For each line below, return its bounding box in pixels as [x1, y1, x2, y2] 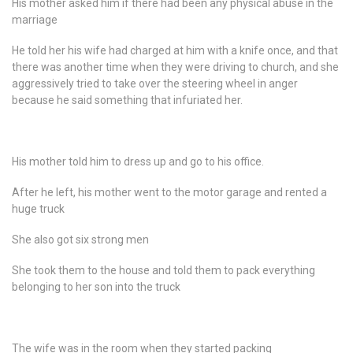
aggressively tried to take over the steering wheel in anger [12, 77, 298, 90]
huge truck [12, 203, 65, 215]
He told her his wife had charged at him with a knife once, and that [12, 44, 338, 57]
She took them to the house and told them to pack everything [12, 264, 315, 277]
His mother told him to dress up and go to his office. [12, 155, 264, 168]
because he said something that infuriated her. [12, 94, 243, 106]
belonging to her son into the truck [12, 281, 180, 293]
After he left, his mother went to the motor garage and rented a [12, 186, 327, 199]
